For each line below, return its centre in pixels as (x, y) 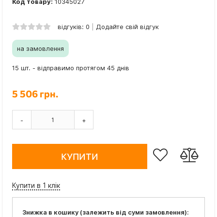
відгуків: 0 (74, 27)
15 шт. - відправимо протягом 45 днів (71, 68)
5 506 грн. (35, 94)
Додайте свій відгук (127, 27)
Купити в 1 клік (36, 186)
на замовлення (40, 49)
